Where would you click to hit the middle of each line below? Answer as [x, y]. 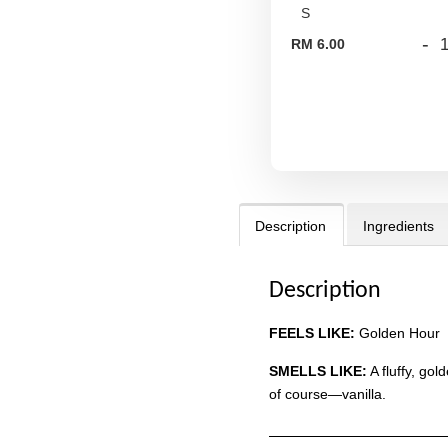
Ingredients [398, 225]
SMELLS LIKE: [318, 370]
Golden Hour [397, 332]
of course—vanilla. [327, 393]
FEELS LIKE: [312, 332]
